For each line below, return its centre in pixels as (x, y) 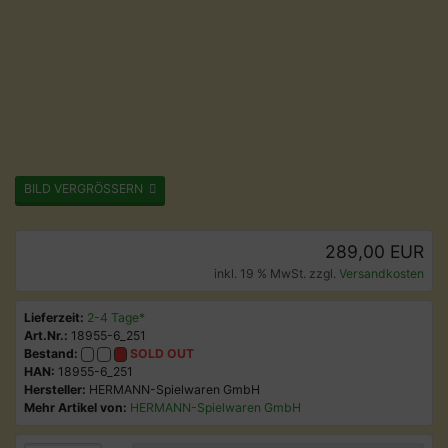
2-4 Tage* (116, 317)
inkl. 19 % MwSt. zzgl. (276, 273)
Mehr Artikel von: (75, 407)
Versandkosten (381, 273)
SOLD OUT (162, 353)
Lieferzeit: (54, 317)
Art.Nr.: (46, 335)
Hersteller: (55, 389)
